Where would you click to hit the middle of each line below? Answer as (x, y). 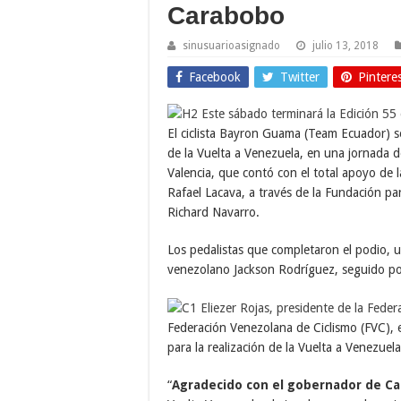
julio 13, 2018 (346, 45)
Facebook (215, 77)
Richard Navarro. (213, 212)
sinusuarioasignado (231, 45)
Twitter (300, 77)
